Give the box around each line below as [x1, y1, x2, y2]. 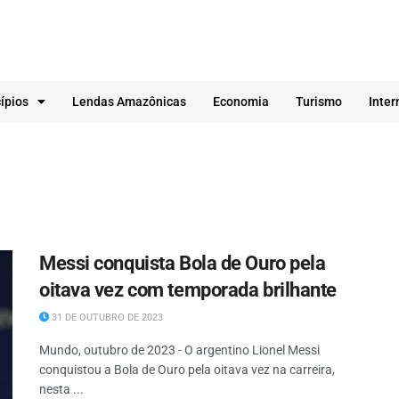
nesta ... [39, 382, 84, 396]
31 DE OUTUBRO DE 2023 [49, 312, 163, 323]
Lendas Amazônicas [72, 94, 186, 109]
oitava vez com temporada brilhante [39, 279, 338, 301]
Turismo [296, 94, 342, 109]
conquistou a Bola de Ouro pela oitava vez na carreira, [39, 362, 335, 377]
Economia [213, 94, 269, 109]
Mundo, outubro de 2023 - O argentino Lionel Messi [39, 343, 320, 357]
